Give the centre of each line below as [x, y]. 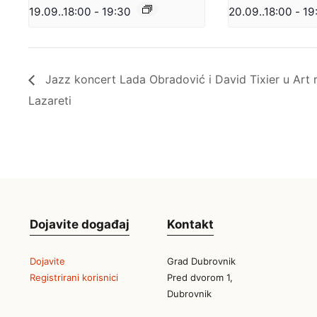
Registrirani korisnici [74, 278]
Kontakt [190, 224]
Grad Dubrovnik [201, 261]
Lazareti [50, 100]
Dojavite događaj [80, 224]
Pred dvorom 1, [200, 278]
